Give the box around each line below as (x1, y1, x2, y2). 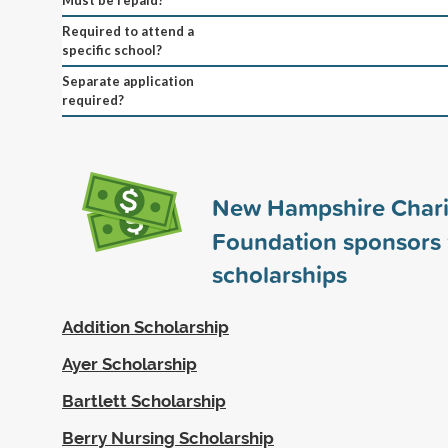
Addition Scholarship (62, 316, 229, 337)
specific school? (62, 41, 162, 58)
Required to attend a (62, 22, 194, 39)
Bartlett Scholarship (62, 390, 226, 411)
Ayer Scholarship (62, 353, 197, 374)
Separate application (62, 72, 194, 89)
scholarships (212, 256, 347, 291)
